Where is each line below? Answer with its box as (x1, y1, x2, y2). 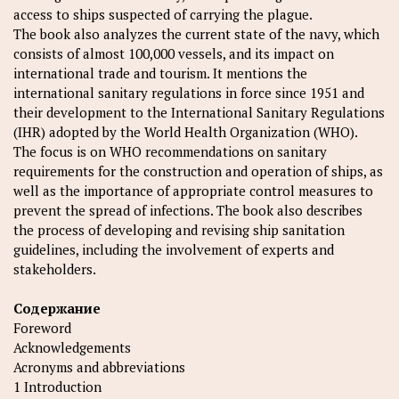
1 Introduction (13, 378, 102, 395)
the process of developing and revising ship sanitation (13, 221, 345, 239)
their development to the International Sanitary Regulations (13, 103, 385, 121)
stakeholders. (13, 260, 96, 278)
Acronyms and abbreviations (13, 358, 185, 376)
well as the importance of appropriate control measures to (13, 182, 373, 199)
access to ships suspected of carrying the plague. (13, 5, 313, 23)
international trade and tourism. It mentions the (13, 64, 307, 82)
